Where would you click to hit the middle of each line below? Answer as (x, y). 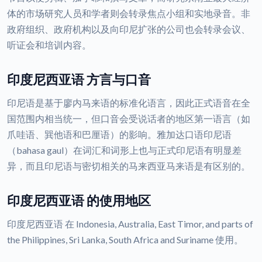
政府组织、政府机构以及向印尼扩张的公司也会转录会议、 (129, 29)
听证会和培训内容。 (49, 45)
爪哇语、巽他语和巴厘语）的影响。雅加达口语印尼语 (119, 135)
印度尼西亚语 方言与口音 (79, 80)
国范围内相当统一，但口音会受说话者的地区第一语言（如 (129, 119)
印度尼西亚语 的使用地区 (79, 201)
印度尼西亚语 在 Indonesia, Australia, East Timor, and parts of (130, 224)
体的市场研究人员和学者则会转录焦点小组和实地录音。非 (129, 13)
